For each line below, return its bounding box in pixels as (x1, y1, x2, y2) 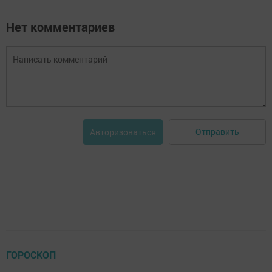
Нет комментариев (6, 18, 115, 35)
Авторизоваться (90, 126, 156, 138)
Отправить (195, 126, 239, 138)
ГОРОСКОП (6, 248, 56, 261)
